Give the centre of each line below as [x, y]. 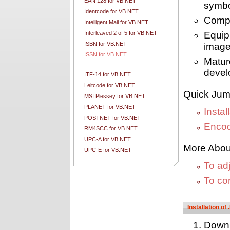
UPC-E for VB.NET [108, 150]
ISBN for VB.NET [106, 44]
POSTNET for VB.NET [112, 118]
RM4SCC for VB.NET [111, 128]
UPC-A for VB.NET [108, 139]
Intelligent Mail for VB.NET [116, 22]
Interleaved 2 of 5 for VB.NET [121, 33]
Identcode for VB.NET [111, 11]
